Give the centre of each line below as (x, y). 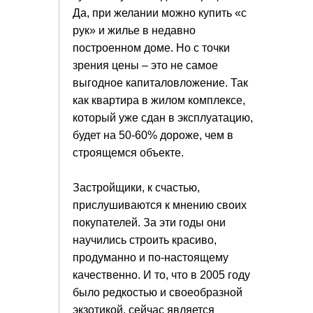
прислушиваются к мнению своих (160, 205)
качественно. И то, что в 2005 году (161, 275)
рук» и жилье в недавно (134, 30)
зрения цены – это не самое (145, 65)
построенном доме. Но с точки (151, 48)
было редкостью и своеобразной (158, 292)
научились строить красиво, (145, 240)
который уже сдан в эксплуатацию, (163, 118)
